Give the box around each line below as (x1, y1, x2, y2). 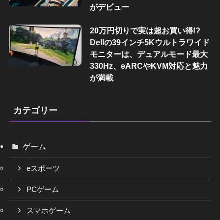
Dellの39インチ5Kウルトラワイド (89, 38, 210, 47)
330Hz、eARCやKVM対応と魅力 (89, 61, 208, 71)
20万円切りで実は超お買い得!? (89, 26, 200, 35)
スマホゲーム (27, 206, 71, 215)
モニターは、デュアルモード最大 (89, 50, 208, 59)
